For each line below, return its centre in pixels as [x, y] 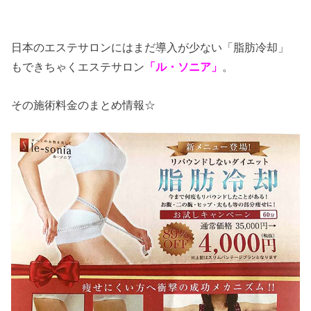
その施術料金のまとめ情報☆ [89, 104]
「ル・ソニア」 [184, 67]
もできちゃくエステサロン [78, 67]
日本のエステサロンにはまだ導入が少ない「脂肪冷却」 [150, 48]
